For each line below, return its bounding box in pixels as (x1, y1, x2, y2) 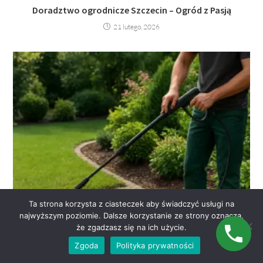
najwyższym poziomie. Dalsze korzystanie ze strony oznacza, (19, 211, 244, 220)
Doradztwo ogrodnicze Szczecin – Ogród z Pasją (32, 4, 231, 16)
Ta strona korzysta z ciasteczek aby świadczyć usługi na (29, 199, 234, 208)
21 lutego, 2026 (113, 22, 160, 32)
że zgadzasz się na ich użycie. (76, 222, 187, 232)
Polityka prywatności (116, 240, 194, 250)
